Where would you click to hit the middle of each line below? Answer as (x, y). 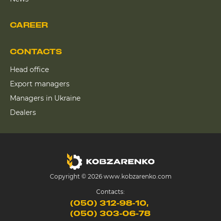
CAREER (29, 25)
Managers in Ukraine (45, 98)
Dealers (23, 112)
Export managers (40, 84)
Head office (29, 70)
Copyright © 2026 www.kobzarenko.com (110, 176)
